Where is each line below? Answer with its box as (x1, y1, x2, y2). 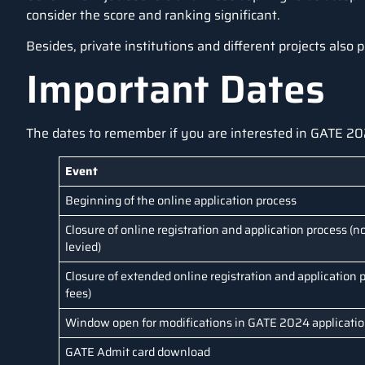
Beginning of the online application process (65, 191, 297, 209)
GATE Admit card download (65, 342, 211, 361)
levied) (65, 237, 102, 256)
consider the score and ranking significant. (26, 4, 280, 25)
